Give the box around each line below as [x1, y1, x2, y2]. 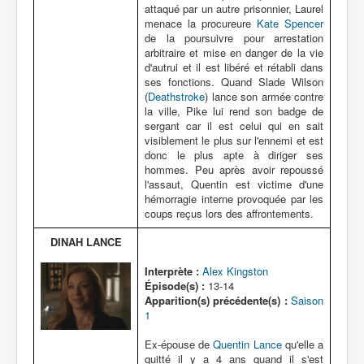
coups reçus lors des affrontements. [145, 206, 314, 221]
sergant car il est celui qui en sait [145, 118, 323, 133]
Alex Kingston [202, 263, 268, 279]
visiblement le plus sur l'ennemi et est [145, 132, 323, 148]
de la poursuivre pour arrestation [145, 30, 323, 45]
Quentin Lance [213, 336, 282, 352]
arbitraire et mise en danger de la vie [145, 45, 323, 60]
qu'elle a [281, 336, 324, 352]
